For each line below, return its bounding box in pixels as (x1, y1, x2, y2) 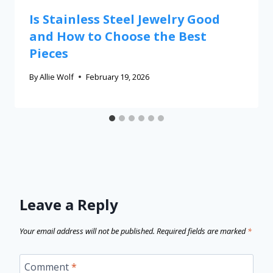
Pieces (29, 44, 68, 62)
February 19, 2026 (86, 71, 150, 82)
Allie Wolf (40, 71, 74, 82)
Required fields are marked (157, 225, 247, 237)
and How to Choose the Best (29, 27, 207, 44)
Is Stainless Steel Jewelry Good (29, 10, 220, 27)
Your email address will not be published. (19, 225, 155, 237)
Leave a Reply (19, 194, 118, 214)
